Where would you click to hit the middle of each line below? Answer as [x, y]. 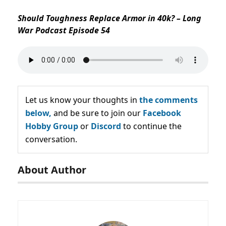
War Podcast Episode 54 [64, 31]
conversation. [51, 139]
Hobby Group [52, 126]
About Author [52, 170]
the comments [168, 100]
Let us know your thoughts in [82, 100]
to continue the [151, 126]
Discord [106, 126]
